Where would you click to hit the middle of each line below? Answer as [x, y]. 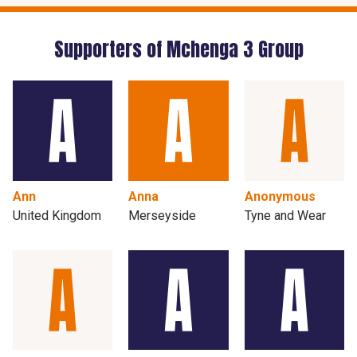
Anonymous [280, 196]
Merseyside [163, 215]
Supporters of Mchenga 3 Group [178, 50]
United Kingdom [57, 215]
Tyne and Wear [285, 215]
